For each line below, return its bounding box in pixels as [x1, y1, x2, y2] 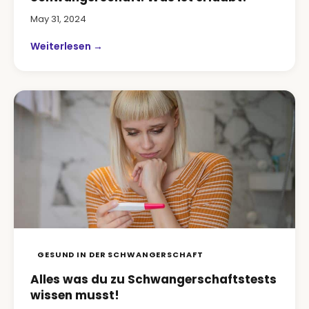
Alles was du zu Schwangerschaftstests [30, 271, 277, 288]
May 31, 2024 [30, 12, 86, 26]
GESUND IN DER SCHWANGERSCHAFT [37, 249, 203, 260]
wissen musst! [30, 287, 119, 303]
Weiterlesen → [30, 39, 103, 53]
